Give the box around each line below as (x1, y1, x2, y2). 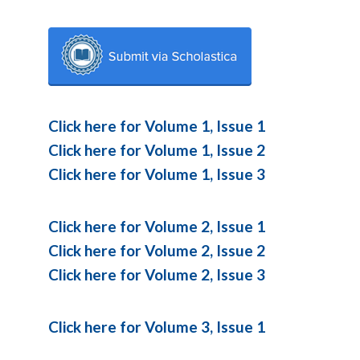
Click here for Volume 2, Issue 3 (48, 264, 265, 284)
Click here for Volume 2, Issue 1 (48, 216, 265, 235)
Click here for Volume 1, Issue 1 (48, 116, 265, 135)
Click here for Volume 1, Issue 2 (48, 140, 265, 159)
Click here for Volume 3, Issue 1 (48, 317, 265, 336)
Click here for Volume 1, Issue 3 (48, 164, 265, 183)
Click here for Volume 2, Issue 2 (48, 240, 265, 260)
